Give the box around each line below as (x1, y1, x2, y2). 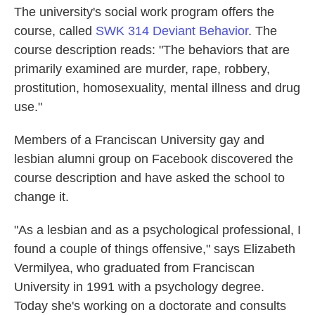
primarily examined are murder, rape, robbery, (14, 62, 270, 77)
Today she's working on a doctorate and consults (14, 299, 286, 314)
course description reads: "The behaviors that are (14, 43, 290, 58)
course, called (14, 24, 96, 39)
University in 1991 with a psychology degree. (14, 280, 264, 295)
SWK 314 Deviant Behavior (96, 24, 248, 39)
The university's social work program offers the (14, 5, 274, 20)
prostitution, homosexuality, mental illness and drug (14, 81, 300, 96)
